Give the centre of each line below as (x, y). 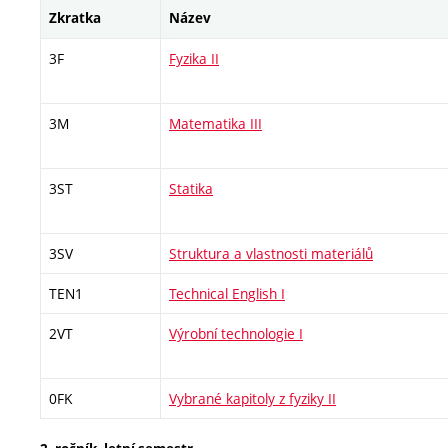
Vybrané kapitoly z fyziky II (252, 399)
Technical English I (227, 294)
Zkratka (75, 18)
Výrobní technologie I (236, 334)
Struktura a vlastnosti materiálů (271, 254)
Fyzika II (194, 59)
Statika (191, 189)
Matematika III (215, 124)
